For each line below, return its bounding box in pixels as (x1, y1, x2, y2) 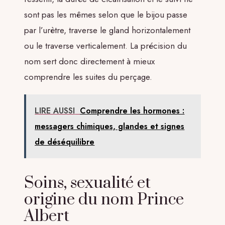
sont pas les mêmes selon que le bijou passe (24, 9, 187, 21)
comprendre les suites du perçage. (24, 71, 152, 83)
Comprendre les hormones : (80, 104, 185, 117)
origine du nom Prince (24, 189, 184, 210)
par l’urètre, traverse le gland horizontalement (24, 24, 190, 37)
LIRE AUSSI (35, 104, 75, 117)
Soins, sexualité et (24, 173, 151, 193)
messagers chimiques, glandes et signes (35, 120, 185, 132)
